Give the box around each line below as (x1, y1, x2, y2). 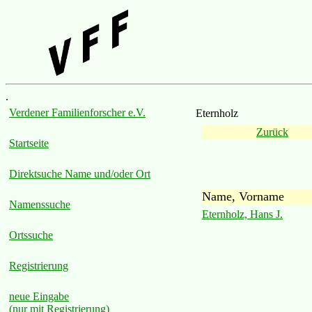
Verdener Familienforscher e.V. (9, 107, 146, 118)
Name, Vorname (202, 189, 284, 203)
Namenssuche (9, 198, 70, 210)
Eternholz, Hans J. (202, 208, 283, 220)
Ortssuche (9, 229, 53, 241)
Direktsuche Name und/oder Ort (9, 168, 150, 180)
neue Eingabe (9, 290, 69, 302)
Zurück (256, 126, 288, 138)
